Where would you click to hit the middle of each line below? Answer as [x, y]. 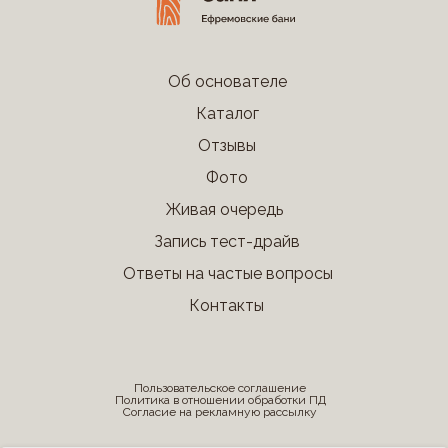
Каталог [227, 113]
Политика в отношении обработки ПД [220, 400]
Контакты [226, 305]
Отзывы [226, 145]
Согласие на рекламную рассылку [220, 412]
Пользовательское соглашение [220, 388]
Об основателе [227, 81]
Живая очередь [224, 209]
